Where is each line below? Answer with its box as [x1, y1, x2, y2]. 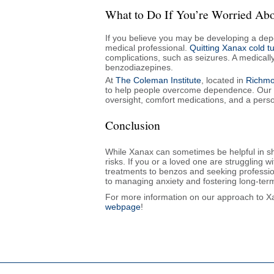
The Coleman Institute [116, 75, 201, 85]
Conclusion [105, 116, 160, 133]
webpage [105, 201, 141, 212]
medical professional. [105, 42, 190, 53]
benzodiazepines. [105, 62, 173, 72]
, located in [201, 75, 243, 85]
